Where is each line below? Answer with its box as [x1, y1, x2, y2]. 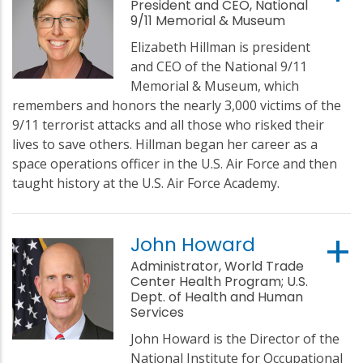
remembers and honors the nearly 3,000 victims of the [12, 96, 341, 114]
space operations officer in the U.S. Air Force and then [12, 154, 337, 173]
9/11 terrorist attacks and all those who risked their [12, 115, 324, 134]
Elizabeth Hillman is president [130, 37, 311, 56]
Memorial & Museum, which [130, 76, 300, 95]
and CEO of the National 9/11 [130, 57, 308, 75]
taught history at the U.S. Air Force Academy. [12, 173, 280, 192]
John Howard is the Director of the [130, 329, 340, 348]
